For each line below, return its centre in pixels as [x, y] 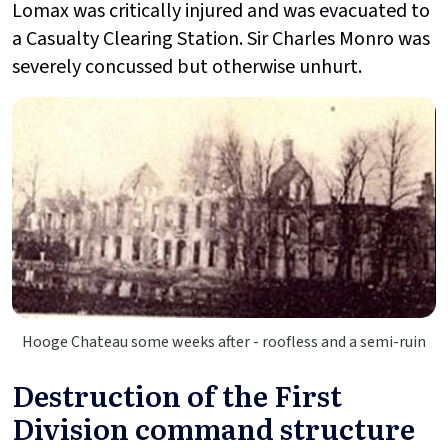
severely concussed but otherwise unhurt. [187, 66]
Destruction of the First [177, 394]
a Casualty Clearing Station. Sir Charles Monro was [221, 38]
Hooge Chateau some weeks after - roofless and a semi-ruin [224, 341]
